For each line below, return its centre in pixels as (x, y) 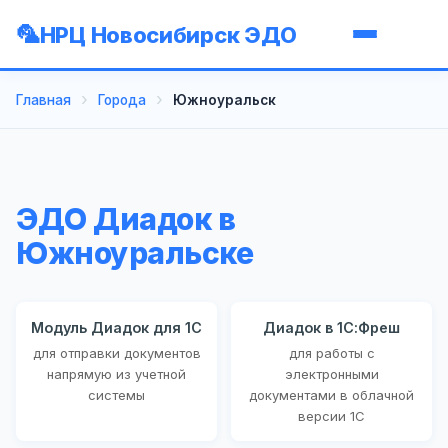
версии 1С (331, 415)
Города (122, 99)
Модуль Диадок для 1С (116, 327)
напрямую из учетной (116, 373)
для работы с (331, 352)
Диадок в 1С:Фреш (331, 327)
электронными (331, 373)
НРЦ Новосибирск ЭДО (168, 34)
